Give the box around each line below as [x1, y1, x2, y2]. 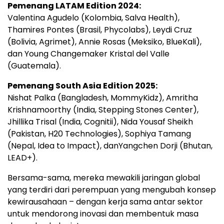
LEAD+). [7, 152, 37, 163]
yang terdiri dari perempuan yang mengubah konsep [7, 184, 216, 195]
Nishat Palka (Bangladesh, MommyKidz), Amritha [7, 92, 198, 103]
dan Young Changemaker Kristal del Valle [7, 48, 169, 59]
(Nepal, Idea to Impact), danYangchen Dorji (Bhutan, [7, 140, 212, 151]
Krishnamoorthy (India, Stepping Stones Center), [7, 104, 198, 115]
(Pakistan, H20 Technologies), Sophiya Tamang [7, 128, 191, 139]
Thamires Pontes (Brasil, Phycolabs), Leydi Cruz [7, 24, 192, 35]
